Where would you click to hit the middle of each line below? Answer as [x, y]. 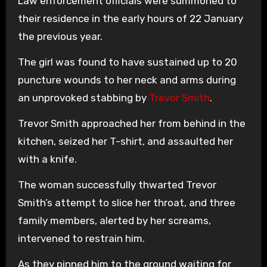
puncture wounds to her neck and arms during [127, 80]
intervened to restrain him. [81, 238]
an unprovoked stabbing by [83, 98]
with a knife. [47, 159]
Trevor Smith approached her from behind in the [131, 123]
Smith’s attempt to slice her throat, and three [126, 203]
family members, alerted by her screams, [114, 221]
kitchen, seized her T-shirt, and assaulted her [125, 141]
